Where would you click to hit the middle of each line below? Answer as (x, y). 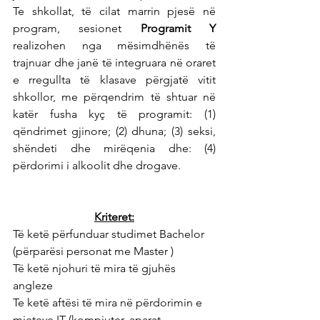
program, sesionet (77, 28)
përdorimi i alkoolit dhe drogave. (98, 165)
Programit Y (178, 28)
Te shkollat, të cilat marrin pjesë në (114, 11)
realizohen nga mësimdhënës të (114, 45)
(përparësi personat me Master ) (93, 251)
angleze (33, 285)
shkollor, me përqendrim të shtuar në (114, 97)
